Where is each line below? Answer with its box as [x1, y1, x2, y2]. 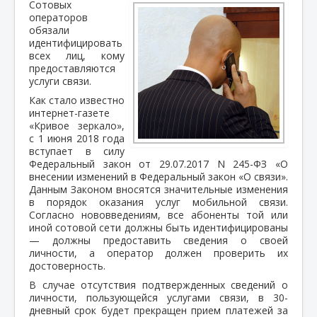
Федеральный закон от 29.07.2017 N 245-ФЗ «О [29, 156, 288, 171]
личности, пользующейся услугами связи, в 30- [29, 290, 288, 304]
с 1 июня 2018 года [29, 131, 125, 145]
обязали [29, 23, 69, 37]
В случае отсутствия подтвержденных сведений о [29, 277, 288, 292]
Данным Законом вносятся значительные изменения [29, 182, 288, 196]
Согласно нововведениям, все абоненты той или [29, 207, 288, 221]
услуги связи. [29, 74, 91, 88]
